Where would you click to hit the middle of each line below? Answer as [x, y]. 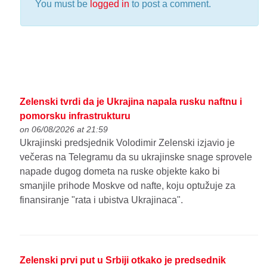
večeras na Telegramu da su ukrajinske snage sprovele [136, 157]
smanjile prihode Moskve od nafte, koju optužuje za [128, 185]
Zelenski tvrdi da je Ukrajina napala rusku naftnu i [131, 101]
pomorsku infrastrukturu [75, 116]
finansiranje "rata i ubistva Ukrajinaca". [102, 200]
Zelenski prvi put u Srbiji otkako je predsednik [123, 260]
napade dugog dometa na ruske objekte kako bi [120, 171]
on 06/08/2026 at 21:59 [64, 129]
